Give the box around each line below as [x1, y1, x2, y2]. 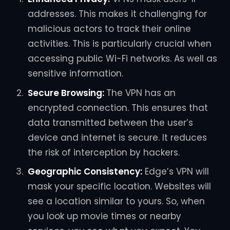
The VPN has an [106, 86, 176, 99]
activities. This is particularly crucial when [27, 37, 212, 50]
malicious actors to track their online [27, 23, 191, 35]
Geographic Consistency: [27, 165, 142, 178]
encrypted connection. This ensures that [27, 101, 208, 114]
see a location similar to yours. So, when [27, 195, 205, 208]
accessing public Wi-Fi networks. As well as [27, 52, 217, 65]
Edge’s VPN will [142, 165, 209, 178]
